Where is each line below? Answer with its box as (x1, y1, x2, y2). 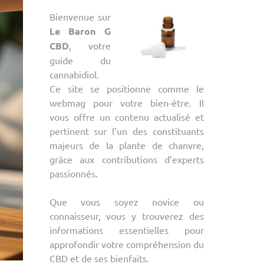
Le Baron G (49, 25, 111, 37)
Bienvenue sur (49, 11, 111, 22)
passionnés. (49, 167, 98, 179)
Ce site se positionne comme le (49, 82, 204, 94)
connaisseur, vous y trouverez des (49, 210, 204, 222)
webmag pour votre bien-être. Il (49, 97, 204, 108)
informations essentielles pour (49, 224, 204, 236)
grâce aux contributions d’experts (49, 153, 204, 165)
